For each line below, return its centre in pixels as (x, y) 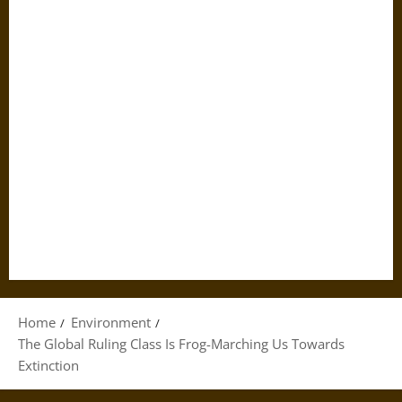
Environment (111, 322)
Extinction (48, 365)
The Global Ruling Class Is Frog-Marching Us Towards (181, 344)
